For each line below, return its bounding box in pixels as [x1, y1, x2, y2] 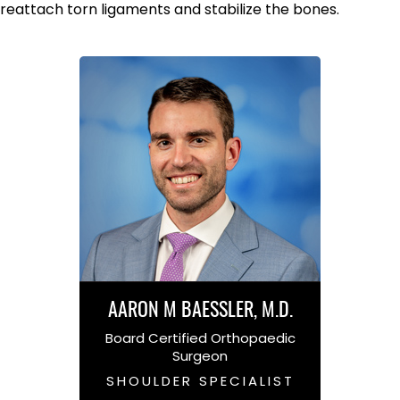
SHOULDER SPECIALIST [105, 371, 295, 390]
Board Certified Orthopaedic [104, 328, 296, 347]
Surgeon [172, 346, 228, 365]
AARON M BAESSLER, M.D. [107, 300, 293, 321]
